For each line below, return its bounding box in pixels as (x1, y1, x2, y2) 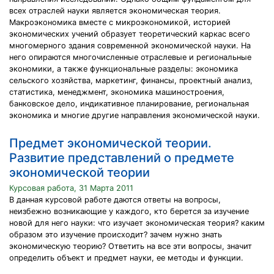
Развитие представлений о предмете (9, 150, 234, 165)
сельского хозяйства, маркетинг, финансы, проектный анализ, (9, 76, 253, 85)
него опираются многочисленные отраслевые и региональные (9, 53, 251, 62)
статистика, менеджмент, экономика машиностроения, (9, 87, 224, 97)
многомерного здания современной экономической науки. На (9, 41, 251, 50)
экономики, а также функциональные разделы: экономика (9, 64, 238, 73)
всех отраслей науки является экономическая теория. (9, 6, 221, 15)
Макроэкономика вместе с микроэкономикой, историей (9, 18, 231, 27)
